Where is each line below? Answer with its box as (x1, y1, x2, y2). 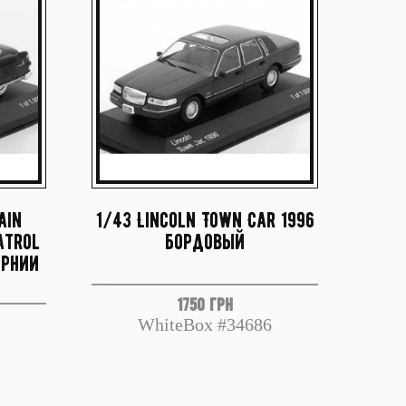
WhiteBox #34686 (138, 314, 272, 334)
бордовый (165, 228, 245, 255)
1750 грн (177, 294, 233, 315)
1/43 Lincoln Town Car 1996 (95, 207, 314, 233)
